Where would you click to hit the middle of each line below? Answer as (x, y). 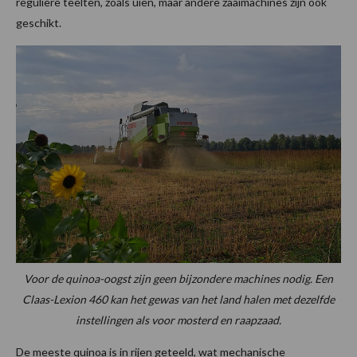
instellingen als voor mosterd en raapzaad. (178, 320)
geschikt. (39, 22)
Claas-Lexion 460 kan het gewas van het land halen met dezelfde (178, 299)
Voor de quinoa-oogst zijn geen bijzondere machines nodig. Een (178, 278)
